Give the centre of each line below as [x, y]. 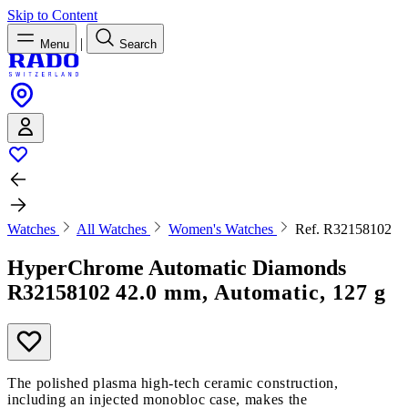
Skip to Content [52, 15]
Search [138, 44]
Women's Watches [223, 229]
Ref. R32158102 [343, 229]
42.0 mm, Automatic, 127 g [251, 292]
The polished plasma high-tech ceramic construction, [173, 382]
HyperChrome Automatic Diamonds [177, 267]
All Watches [113, 229]
